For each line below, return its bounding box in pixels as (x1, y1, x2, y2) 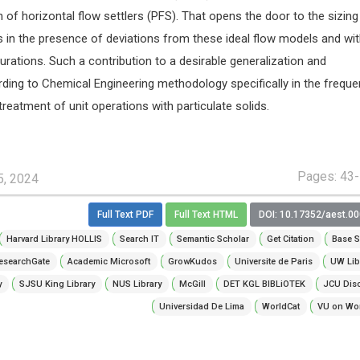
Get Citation (266, 233, 314, 244)
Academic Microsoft (67, 256, 150, 267)
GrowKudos (167, 256, 217, 267)
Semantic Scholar (176, 233, 249, 244)
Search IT (119, 233, 159, 244)
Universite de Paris (234, 256, 313, 267)
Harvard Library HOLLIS (6, 233, 102, 244)
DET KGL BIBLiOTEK (223, 278, 305, 289)
